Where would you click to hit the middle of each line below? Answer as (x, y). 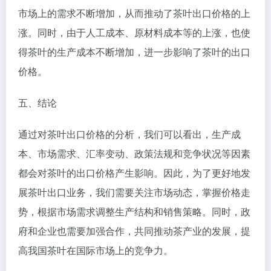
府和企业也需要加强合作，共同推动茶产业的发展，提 (134, 230)
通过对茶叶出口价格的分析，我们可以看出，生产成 (129, 134)
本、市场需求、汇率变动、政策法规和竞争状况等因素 (134, 153)
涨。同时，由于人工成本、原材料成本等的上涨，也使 (134, 32)
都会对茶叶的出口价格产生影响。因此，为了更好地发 (134, 172)
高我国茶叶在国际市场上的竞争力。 (96, 250)
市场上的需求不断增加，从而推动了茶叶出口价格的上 (134, 13)
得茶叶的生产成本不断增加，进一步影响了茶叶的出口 (134, 51)
